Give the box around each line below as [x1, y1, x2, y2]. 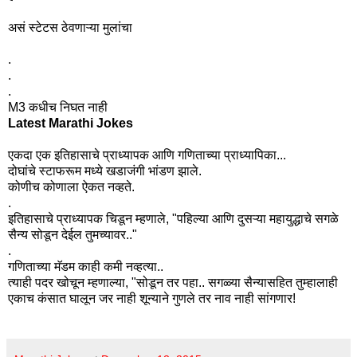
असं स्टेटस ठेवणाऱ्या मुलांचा [8, 20, 132, 34]
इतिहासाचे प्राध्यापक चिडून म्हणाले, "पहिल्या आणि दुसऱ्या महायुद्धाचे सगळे [8, 211, 339, 226]
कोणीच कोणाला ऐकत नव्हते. [8, 179, 135, 194]
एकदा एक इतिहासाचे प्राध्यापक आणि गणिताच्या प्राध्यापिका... [8, 147, 286, 162]
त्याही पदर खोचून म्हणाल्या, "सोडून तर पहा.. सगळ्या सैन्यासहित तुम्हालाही [8, 275, 338, 289]
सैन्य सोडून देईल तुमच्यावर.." [8, 227, 137, 241]
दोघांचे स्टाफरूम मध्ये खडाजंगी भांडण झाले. [8, 163, 202, 178]
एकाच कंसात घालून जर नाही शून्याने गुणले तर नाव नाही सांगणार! [8, 291, 296, 305]
